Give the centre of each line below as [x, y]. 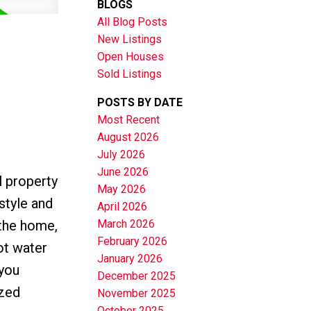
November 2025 [137, 294]
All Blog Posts [133, 22]
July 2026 [121, 155]
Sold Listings [130, 74]
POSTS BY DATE [140, 103]
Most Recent [129, 120]
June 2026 [123, 172]
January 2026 [130, 259]
